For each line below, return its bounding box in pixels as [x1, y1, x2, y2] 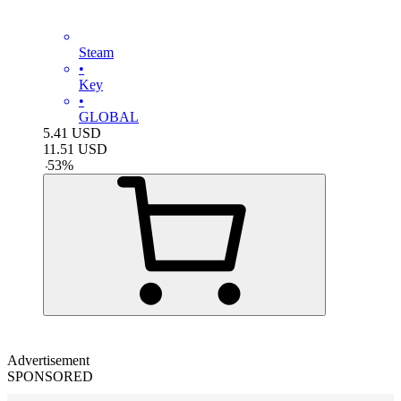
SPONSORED [7, 368, 93, 384]
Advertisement [7, 352, 90, 368]
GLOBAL [79, 108, 139, 124]
